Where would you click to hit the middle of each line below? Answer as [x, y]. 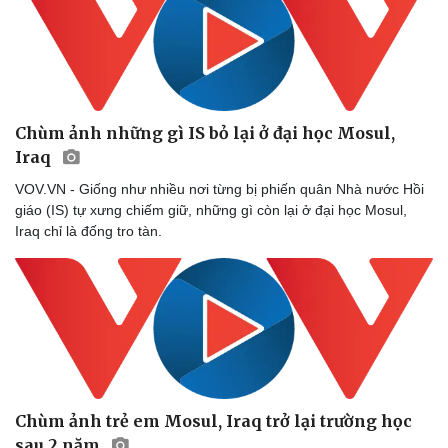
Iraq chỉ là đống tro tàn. [88, 231]
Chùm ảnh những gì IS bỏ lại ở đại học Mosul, [205, 133]
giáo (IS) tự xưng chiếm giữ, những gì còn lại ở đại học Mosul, [211, 210]
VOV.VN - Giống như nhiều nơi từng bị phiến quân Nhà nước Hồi [219, 189]
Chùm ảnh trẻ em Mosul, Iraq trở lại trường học [213, 420]
